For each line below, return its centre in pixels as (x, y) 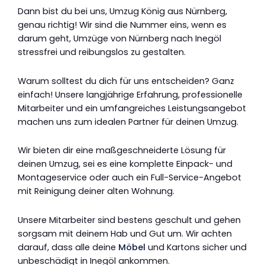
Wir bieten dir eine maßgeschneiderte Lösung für (122, 151)
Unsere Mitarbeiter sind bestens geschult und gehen (129, 220)
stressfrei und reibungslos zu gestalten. (102, 52)
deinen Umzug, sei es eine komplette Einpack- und (125, 164)
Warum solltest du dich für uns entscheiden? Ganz (126, 81)
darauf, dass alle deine (68, 247)
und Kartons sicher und (196, 247)
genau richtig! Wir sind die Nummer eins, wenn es (122, 25)
